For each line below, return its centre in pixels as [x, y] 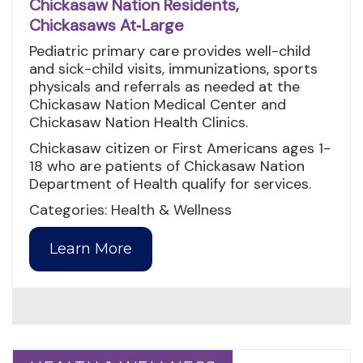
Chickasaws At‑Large [107, 25]
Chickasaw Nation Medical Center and [158, 104]
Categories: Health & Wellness [130, 209]
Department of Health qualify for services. [170, 184]
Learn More [91, 249]
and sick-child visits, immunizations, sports [173, 68]
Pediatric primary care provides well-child [170, 51]
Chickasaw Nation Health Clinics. [139, 122]
